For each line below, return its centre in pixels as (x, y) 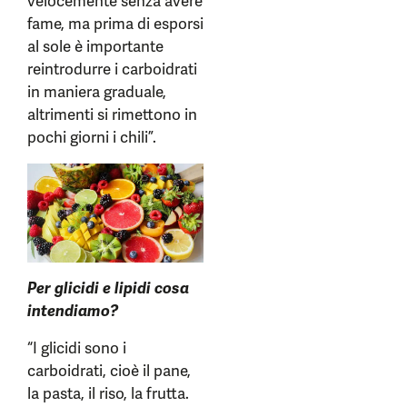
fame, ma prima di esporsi (115, 24)
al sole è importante (95, 47)
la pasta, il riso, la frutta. (108, 394)
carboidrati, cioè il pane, (109, 371)
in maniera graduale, (97, 92)
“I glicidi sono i (77, 348)
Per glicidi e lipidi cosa (108, 288)
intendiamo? (73, 311)
